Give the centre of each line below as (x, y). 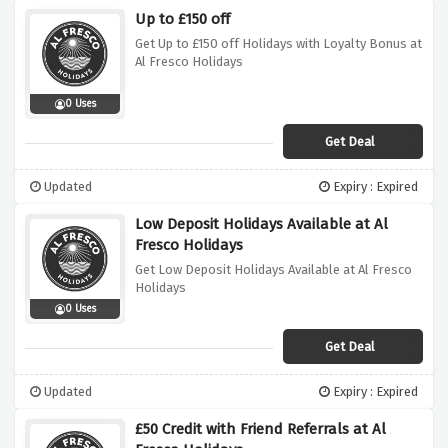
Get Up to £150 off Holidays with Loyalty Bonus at (278, 44)
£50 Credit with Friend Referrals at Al (260, 429)
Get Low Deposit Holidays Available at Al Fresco (273, 270)
